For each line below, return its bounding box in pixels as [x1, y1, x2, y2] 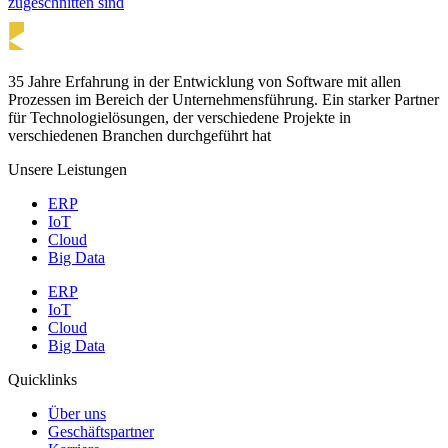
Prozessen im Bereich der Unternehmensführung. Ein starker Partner [8, 90, 439, 108]
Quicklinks [8, 370, 77, 388]
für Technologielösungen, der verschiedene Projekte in [8, 108, 351, 126]
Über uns [48, 404, 106, 422]
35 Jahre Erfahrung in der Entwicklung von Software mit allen [8, 72, 401, 90]
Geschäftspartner [48, 422, 154, 440]
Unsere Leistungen [8, 160, 127, 178]
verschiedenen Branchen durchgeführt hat [8, 126, 271, 144]
